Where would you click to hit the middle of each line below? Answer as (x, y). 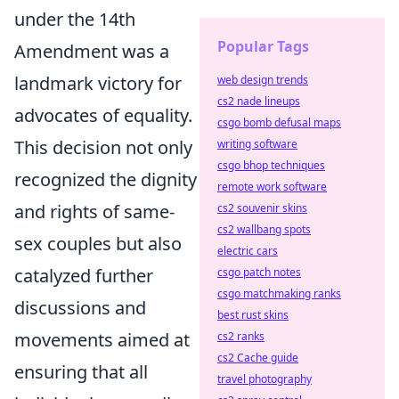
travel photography (265, 379)
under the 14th (75, 19)
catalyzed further (84, 276)
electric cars (248, 251)
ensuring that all (81, 372)
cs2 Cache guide (258, 358)
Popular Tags (263, 46)
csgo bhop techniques (271, 165)
